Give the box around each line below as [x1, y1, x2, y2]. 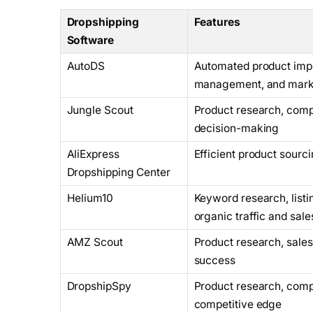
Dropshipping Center [66, 165, 170, 179]
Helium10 [66, 191, 113, 205]
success [194, 253, 235, 267]
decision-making [194, 121, 279, 135]
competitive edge [194, 297, 282, 311]
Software [66, 33, 114, 47]
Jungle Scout [66, 103, 133, 117]
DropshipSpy [66, 279, 131, 293]
